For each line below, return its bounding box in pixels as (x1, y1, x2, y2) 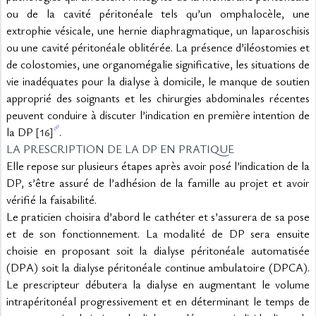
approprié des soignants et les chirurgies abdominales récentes (6, 90, 310, 106)
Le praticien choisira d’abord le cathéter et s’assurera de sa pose (6, 209, 310, 224)
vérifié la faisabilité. (6, 192, 97, 207)
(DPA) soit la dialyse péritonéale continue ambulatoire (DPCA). (6, 260, 310, 275)
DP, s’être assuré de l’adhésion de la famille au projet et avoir (6, 175, 310, 190)
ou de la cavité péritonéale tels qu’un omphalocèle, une (6, 6, 310, 21)
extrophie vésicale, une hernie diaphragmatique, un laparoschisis (6, 23, 310, 38)
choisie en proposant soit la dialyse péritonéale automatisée (6, 243, 310, 258)
